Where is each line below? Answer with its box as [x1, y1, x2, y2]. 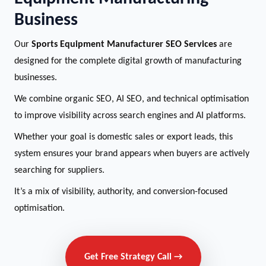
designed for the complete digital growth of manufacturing [14, 56, 242, 66]
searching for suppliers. [14, 166, 104, 175]
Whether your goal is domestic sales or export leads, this [14, 132, 233, 142]
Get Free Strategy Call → [84, 252, 182, 262]
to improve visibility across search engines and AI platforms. [14, 111, 246, 121]
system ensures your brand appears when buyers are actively [14, 149, 249, 159]
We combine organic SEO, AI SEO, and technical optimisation [14, 94, 249, 104]
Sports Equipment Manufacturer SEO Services [31, 40, 217, 49]
